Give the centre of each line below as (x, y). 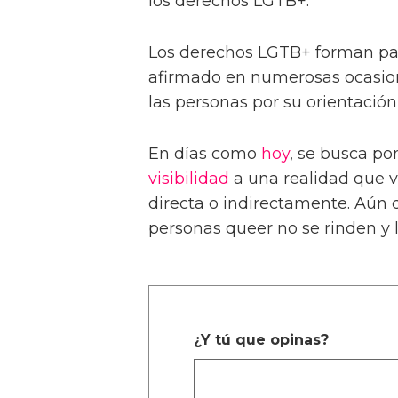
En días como (205, 154)
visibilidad (189, 179)
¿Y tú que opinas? (261, 340)
